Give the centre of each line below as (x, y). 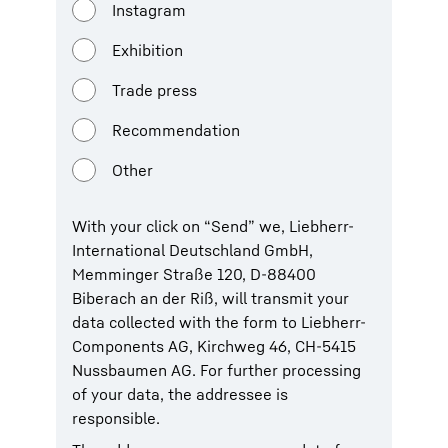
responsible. (116, 418)
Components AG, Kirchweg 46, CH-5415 (214, 346)
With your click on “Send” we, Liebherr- (213, 226)
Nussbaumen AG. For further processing (216, 370)
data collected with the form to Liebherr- (219, 322)
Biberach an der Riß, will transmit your (210, 298)
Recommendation (176, 130)
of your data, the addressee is (180, 394)
